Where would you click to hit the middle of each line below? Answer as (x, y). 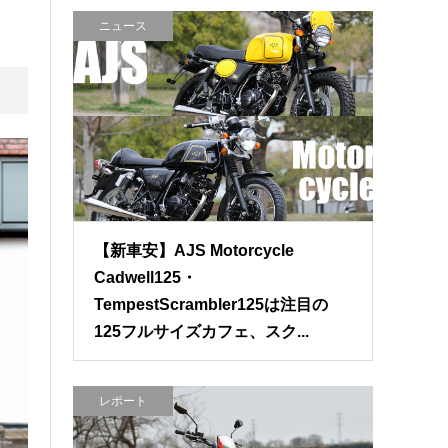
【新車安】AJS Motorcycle (194, 251)
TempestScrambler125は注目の (211, 305)
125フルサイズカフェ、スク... (202, 332)
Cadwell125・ (146, 278)
